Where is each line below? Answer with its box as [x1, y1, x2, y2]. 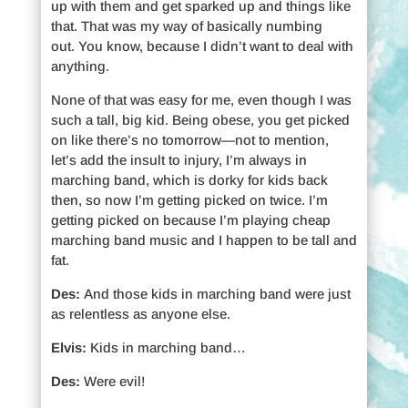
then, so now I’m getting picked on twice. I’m [50, 191, 328, 208]
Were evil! [79, 372, 145, 389]
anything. [50, 57, 109, 74]
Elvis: [50, 339, 87, 355]
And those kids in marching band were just [83, 285, 351, 301]
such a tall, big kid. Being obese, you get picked [50, 111, 350, 127]
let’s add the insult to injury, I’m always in [50, 151, 307, 168]
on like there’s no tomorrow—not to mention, [50, 131, 329, 148]
